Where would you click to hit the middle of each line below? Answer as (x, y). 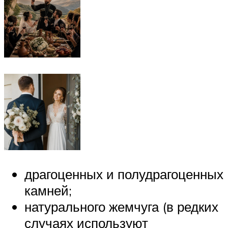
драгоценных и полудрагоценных (124, 174)
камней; (48, 191)
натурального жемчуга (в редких (121, 207)
